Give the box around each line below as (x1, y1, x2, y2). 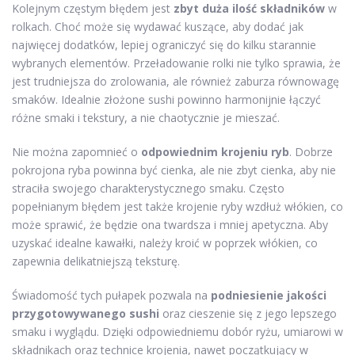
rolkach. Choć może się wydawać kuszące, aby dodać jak (12, 19, 303, 35)
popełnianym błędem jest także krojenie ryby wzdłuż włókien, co (12, 199, 343, 215)
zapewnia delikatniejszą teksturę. (12, 254, 180, 269)
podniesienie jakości (211, 288, 326, 303)
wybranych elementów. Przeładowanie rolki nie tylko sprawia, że (12, 55, 341, 71)
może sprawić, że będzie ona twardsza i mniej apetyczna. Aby (12, 217, 328, 233)
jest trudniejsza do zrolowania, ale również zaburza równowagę (12, 74, 339, 90)
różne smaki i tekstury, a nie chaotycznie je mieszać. (12, 110, 280, 126)
